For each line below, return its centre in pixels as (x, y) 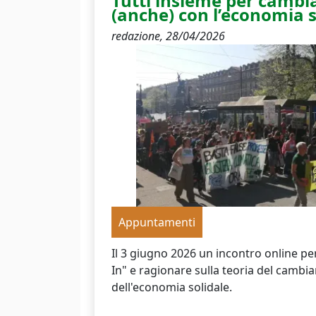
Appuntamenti (157, 222)
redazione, (139, 36)
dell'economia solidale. (172, 287)
